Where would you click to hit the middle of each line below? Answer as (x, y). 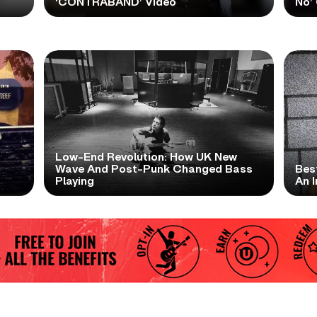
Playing (74, 181)
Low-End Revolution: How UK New (146, 157)
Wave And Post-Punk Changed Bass (154, 169)
